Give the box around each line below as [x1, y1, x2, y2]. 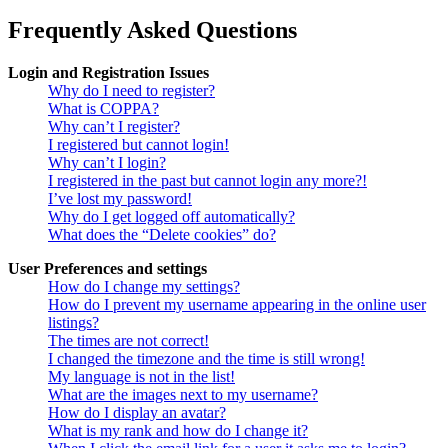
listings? [48, 314, 99, 332]
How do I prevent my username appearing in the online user [48, 296, 426, 314]
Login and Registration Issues [8, 64, 209, 82]
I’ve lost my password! [48, 190, 192, 208]
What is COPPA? [48, 100, 159, 118]
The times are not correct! [48, 332, 209, 350]
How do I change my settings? [48, 278, 240, 296]
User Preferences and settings [8, 260, 207, 278]
